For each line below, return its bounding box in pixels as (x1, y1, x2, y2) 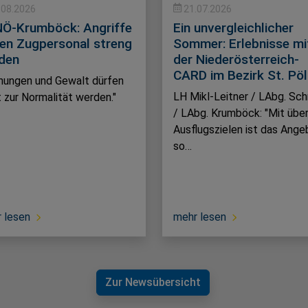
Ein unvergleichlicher (173, 20, 294, 36)
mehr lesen (173, 210, 226, 224)
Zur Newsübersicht (104, 276, 201, 289)
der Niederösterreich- (173, 52, 299, 68)
